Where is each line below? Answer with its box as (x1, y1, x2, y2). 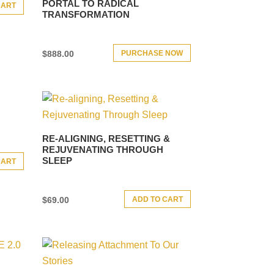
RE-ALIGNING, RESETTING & (42, 133, 170, 144)
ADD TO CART (132, 194, 183, 204)
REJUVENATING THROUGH (42, 144, 163, 155)
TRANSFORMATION (42, 9, 130, 20)
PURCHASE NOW (121, 48, 183, 57)
